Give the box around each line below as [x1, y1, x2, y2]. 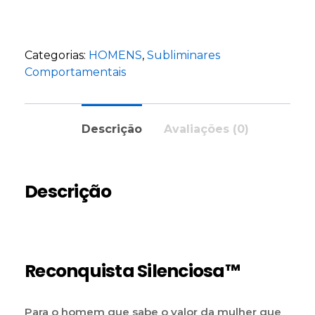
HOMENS [89, 48, 142, 62]
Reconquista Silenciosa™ [25, 258, 240, 283]
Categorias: [25, 48, 89, 62]
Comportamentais [25, 65, 126, 79]
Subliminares [147, 48, 220, 62]
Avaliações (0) [163, 122, 249, 136]
